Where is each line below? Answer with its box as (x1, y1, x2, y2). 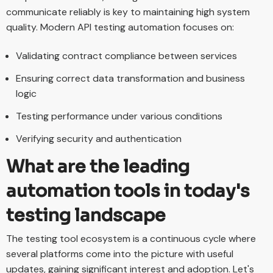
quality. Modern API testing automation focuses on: (6, 20, 234, 34)
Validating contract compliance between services (16, 49, 237, 62)
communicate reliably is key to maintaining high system (6, 5, 250, 18)
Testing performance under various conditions (16, 109, 222, 122)
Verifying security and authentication (16, 132, 182, 145)
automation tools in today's (6, 180, 250, 202)
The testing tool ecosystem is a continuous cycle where (6, 232, 256, 246)
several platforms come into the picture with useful (6, 247, 233, 261)
